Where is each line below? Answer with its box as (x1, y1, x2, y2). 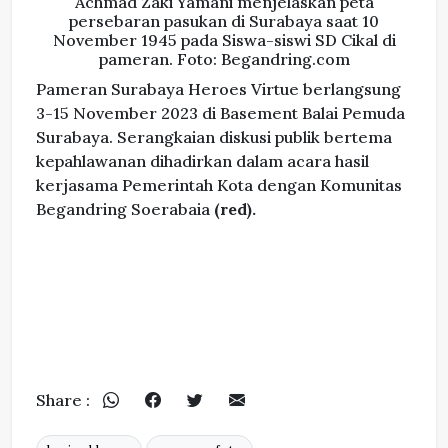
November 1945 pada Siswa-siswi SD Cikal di (52, 30, 396, 51)
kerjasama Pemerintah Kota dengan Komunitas (36, 175, 402, 196)
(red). (214, 199, 256, 220)
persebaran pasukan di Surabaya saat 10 (69, 11, 379, 32)
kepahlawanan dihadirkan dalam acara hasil (36, 151, 369, 172)
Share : (36, 390, 90, 411)
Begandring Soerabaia (36, 199, 214, 220)
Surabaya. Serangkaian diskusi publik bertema (36, 127, 392, 148)
